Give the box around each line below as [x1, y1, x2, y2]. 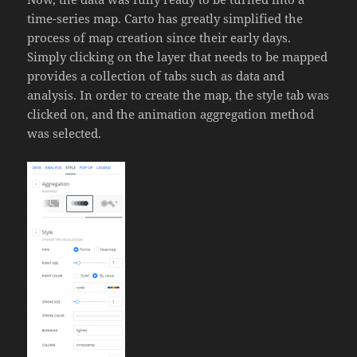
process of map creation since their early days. [27, 29, 292, 46]
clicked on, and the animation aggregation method [27, 106, 315, 123]
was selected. [27, 125, 102, 142]
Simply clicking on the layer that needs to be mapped [27, 49, 328, 65]
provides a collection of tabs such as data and [27, 68, 285, 84]
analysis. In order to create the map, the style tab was [27, 87, 330, 104]
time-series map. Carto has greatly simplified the [27, 10, 304, 27]
